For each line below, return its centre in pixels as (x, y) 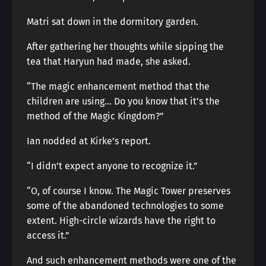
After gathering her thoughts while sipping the (125, 47)
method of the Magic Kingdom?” (95, 116)
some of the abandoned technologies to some (125, 206)
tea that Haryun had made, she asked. (109, 61)
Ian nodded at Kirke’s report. (89, 141)
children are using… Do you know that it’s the (123, 101)
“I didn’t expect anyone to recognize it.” (112, 166)
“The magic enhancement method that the (118, 86)
